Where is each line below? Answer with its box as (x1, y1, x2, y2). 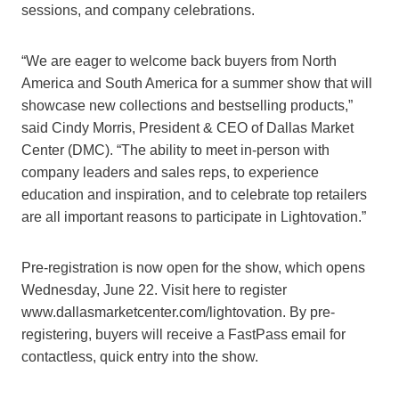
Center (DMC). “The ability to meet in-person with (21, 142, 330, 159)
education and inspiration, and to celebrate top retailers (21, 187, 367, 203)
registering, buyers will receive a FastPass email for (21, 327, 346, 343)
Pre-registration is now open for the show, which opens (21, 260, 365, 276)
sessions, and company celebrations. (21, 3, 255, 19)
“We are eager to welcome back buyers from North (21, 53, 337, 69)
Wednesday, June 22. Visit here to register (21, 282, 287, 298)
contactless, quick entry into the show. (21, 349, 258, 365)
